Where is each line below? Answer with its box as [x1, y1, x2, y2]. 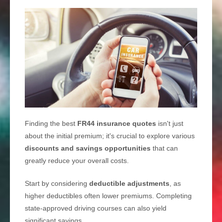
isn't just [156, 119, 183, 128]
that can [151, 144, 178, 153]
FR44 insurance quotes [77, 119, 156, 128]
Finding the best [25, 119, 77, 128]
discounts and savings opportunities [25, 144, 151, 153]
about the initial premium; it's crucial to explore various [25, 132, 195, 140]
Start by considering [25, 179, 89, 188]
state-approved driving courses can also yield [25, 204, 166, 213]
